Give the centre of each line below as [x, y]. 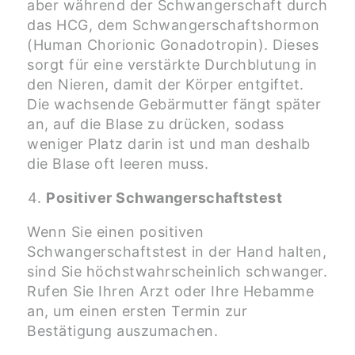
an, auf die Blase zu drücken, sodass [155, 124]
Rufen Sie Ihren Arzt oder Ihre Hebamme [170, 292]
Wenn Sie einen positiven [115, 232]
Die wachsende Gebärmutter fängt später [174, 105]
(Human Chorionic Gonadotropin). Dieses [173, 45]
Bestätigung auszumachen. [122, 331]
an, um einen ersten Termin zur [137, 311]
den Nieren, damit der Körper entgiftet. [166, 85]
